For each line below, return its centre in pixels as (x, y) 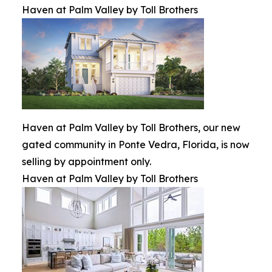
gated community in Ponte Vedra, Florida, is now (136, 145)
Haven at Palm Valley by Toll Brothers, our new (131, 128)
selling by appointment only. (87, 162)
